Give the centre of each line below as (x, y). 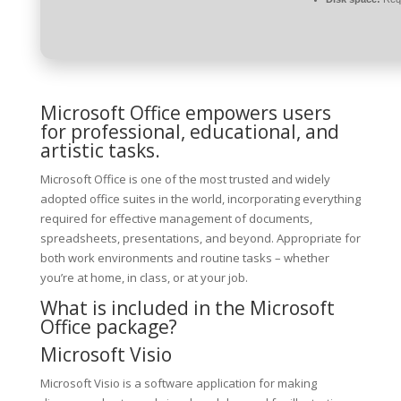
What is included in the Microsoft (187, 308)
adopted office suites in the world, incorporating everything (200, 199)
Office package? (108, 327)
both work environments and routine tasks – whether (184, 258)
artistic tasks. (100, 150)
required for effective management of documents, (176, 218)
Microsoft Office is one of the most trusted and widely (185, 179)
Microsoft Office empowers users (185, 113)
